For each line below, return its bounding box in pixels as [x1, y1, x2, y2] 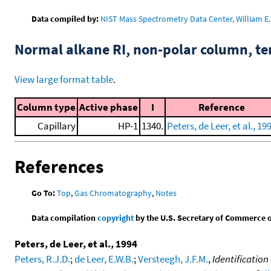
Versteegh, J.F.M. [138, 252, 208, 266]
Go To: [31, 188, 56, 199]
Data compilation [31, 212, 98, 224]
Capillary [38, 119, 76, 132]
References [15, 155, 103, 178]
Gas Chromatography [74, 188, 152, 199]
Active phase [79, 100, 138, 114]
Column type [17, 100, 76, 114]
